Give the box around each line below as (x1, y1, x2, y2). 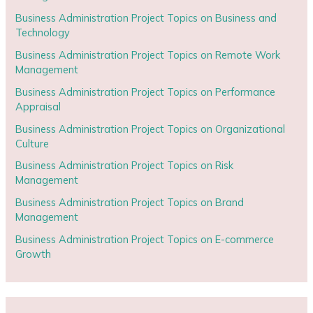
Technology (15, 25, 71, 39)
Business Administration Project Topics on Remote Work (15, 48, 281, 61)
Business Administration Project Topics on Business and (15, 10, 277, 24)
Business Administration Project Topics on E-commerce (15, 233, 275, 247)
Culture (15, 136, 50, 150)
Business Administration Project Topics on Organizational (15, 122, 286, 136)
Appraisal (15, 99, 61, 113)
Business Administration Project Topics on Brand (15, 196, 245, 210)
